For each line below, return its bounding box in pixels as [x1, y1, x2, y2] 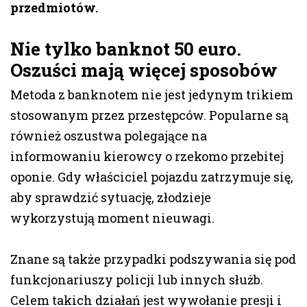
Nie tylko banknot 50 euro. [10, 37, 241, 61]
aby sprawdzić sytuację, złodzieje [10, 189, 211, 206]
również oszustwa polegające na [10, 127, 207, 145]
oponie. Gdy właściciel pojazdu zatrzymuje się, [10, 169, 293, 186]
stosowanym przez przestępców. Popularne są [10, 107, 288, 124]
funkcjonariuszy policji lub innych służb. [10, 271, 263, 288]
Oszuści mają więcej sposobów [10, 58, 278, 82]
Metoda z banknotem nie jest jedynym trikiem [10, 86, 293, 103]
